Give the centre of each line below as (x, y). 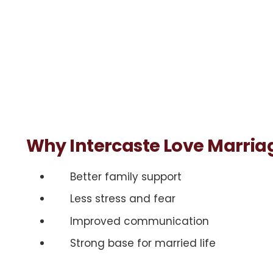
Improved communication (140, 221)
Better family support (126, 176)
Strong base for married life (143, 243)
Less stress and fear (123, 199)
